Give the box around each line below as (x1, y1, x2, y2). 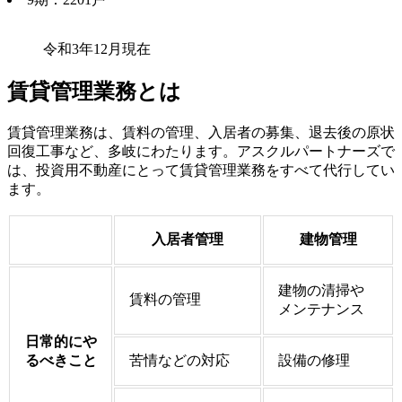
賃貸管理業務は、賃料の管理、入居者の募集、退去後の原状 (7, 125, 395, 141)
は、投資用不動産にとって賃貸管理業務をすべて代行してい (7, 162, 395, 179)
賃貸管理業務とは (7, 80, 181, 104)
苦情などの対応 (129, 353, 230, 369)
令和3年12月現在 (43, 41, 151, 57)
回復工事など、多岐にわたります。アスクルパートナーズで (7, 144, 395, 160)
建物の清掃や (278, 283, 364, 299)
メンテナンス (278, 301, 364, 318)
